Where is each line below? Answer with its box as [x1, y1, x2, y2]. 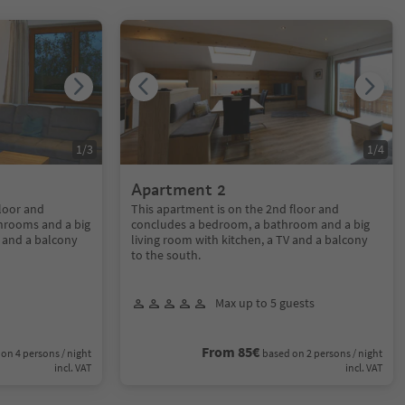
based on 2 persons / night [261, 346, 382, 360]
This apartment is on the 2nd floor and [131, 201, 340, 217]
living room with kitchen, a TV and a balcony [131, 231, 369, 248]
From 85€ [201, 343, 259, 361]
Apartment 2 [131, 179, 227, 200]
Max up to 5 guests [215, 295, 316, 311]
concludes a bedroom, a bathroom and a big [131, 216, 371, 232]
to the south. [131, 247, 202, 263]
